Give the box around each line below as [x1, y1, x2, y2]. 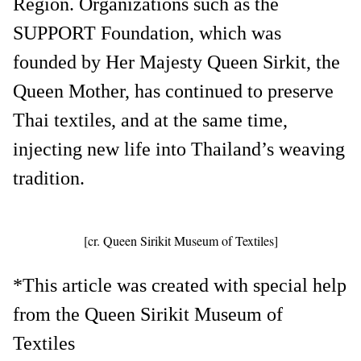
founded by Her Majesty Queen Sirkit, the [13, 51, 340, 73]
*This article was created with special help [13, 274, 346, 296]
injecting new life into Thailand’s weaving [13, 138, 345, 160]
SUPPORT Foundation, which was [13, 22, 281, 44]
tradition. [13, 167, 85, 189]
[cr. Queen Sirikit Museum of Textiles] [83, 231, 278, 249]
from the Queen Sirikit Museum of [13, 303, 283, 325]
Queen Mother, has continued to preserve [13, 80, 334, 102]
